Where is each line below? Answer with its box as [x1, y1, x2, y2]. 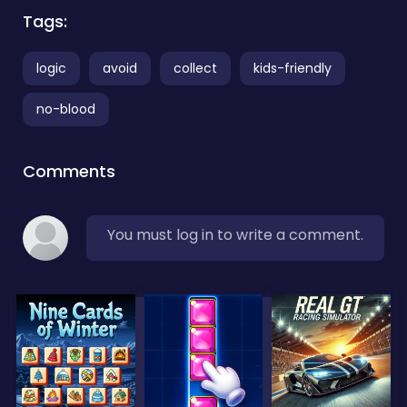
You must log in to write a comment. [107, 223, 363, 245]
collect [174, 58, 217, 77]
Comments [23, 159, 115, 183]
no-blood [36, 99, 95, 118]
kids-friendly [253, 58, 332, 77]
